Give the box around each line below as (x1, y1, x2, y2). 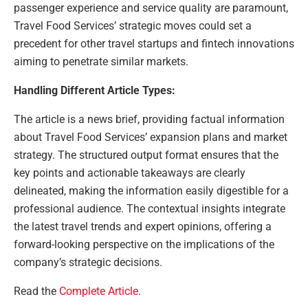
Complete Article (59, 285, 138, 298)
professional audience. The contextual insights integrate (14, 202, 285, 216)
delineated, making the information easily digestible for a (14, 184, 289, 198)
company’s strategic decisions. (14, 256, 162, 269)
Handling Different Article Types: (14, 84, 175, 98)
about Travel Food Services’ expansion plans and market (14, 131, 287, 144)
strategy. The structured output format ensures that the (14, 148, 278, 162)
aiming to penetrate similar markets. (14, 55, 188, 69)
